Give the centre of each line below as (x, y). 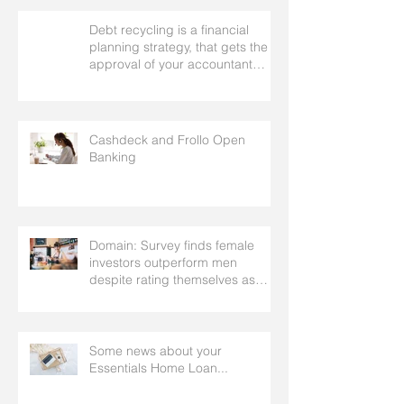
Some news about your (156, 350)
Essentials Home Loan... (159, 367)
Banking (113, 156)
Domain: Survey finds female (172, 245)
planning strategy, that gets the (179, 46)
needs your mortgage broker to (180, 81)
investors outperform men (163, 262)
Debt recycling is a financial (169, 29)
